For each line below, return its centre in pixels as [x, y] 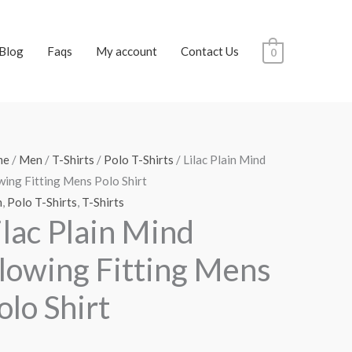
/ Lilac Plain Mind [219, 159]
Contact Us [209, 51]
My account [126, 51]
